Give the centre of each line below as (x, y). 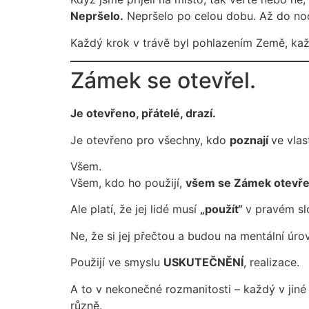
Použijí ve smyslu (117, 262)
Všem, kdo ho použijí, (128, 182)
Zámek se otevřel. (163, 81)
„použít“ (223, 209)
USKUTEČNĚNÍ (203, 262)
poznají (250, 140)
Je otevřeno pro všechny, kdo (150, 140)
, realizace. (271, 262)
